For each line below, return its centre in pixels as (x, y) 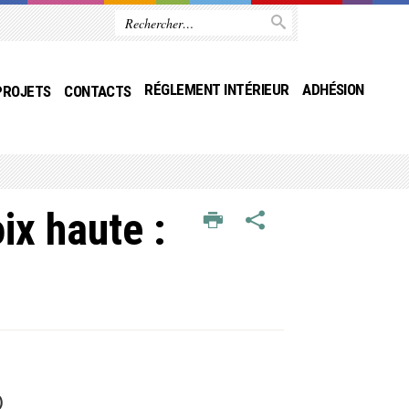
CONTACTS (98, 91)
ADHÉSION (333, 89)
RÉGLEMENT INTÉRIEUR (217, 89)
